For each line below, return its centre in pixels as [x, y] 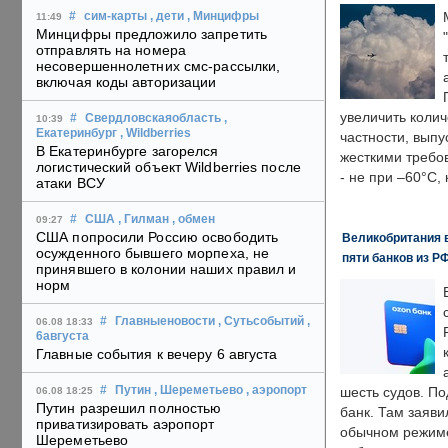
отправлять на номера [111, 50]
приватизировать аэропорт [125, 424]
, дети [167, 16]
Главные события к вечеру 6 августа [157, 354]
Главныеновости [165, 321]
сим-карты [115, 16]
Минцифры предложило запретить [151, 34]
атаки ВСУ [70, 183]
